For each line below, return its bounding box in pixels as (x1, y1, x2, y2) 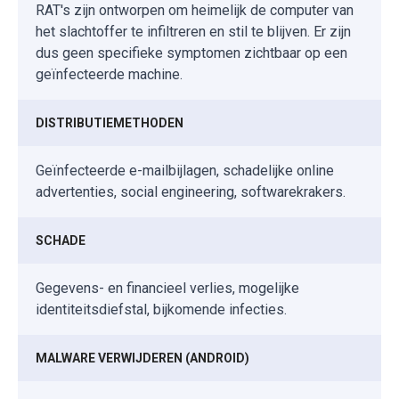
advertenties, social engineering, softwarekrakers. (36, 183, 346, 200)
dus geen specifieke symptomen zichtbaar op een (36, 44, 347, 61)
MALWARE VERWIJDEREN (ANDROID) (36, 350, 249, 365)
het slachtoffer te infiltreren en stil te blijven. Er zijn (36, 22, 351, 40)
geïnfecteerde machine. (36, 65, 183, 83)
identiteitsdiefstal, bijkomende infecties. (36, 300, 287, 318)
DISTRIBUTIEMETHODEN (36, 115, 183, 130)
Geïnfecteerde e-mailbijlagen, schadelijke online (36, 161, 334, 179)
